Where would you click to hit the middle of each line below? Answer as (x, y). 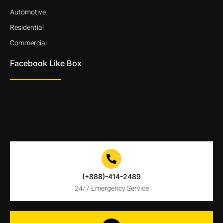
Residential (27, 27)
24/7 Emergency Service (111, 188)
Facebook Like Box (46, 63)
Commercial (28, 43)
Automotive (28, 12)
